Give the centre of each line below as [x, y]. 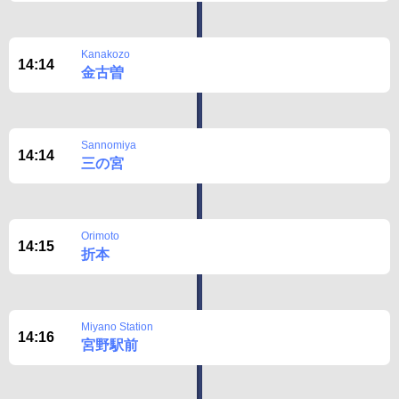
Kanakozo [106, 54]
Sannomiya [109, 145]
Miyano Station [117, 327]
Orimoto [100, 236]
